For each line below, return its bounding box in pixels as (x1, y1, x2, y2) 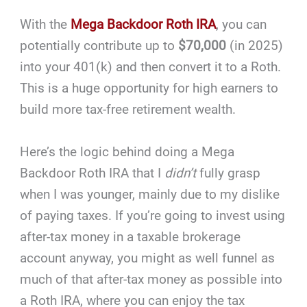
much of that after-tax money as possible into (20, 271, 283, 287)
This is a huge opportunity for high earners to (20, 80, 279, 97)
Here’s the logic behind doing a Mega (20, 143, 235, 160)
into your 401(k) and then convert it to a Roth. (20, 59, 282, 75)
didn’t (164, 164, 197, 181)
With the (20, 16, 71, 33)
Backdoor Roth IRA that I (20, 164, 165, 181)
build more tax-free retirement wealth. (20, 101, 236, 118)
